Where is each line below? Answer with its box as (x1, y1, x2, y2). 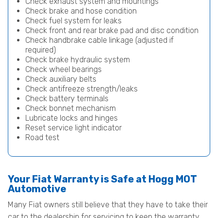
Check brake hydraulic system (25, 55, 130, 64)
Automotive (8, 183, 66, 195)
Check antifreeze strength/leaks (25, 84, 138, 93)
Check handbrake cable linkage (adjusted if (25, 36, 174, 45)
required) (25, 45, 56, 54)
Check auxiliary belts (25, 74, 96, 84)
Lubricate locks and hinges (25, 113, 118, 123)
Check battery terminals (25, 94, 109, 103)
